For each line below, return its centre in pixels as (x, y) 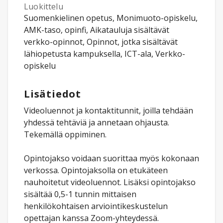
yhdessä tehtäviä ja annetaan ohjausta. (97, 122)
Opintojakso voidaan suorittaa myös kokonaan (111, 158)
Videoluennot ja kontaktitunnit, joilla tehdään (109, 111)
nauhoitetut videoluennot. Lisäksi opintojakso (110, 182)
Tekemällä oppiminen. (65, 134)
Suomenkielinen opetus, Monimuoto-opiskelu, (111, 18)
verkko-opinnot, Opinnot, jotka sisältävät (101, 42)
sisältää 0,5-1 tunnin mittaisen (80, 194)
